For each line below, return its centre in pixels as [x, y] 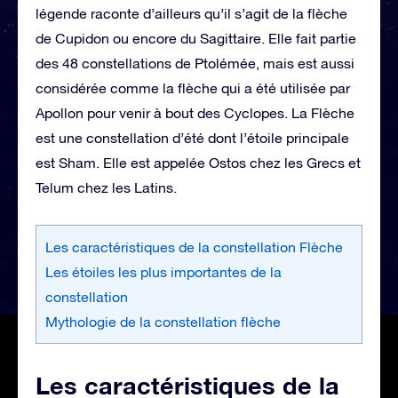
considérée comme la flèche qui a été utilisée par [193, 88]
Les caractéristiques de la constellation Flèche [194, 247]
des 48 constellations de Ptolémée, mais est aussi [195, 63]
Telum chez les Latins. [106, 187]
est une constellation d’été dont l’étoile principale [192, 137]
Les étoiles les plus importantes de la [163, 271]
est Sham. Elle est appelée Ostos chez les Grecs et [198, 162]
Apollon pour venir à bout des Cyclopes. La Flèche [195, 112]
